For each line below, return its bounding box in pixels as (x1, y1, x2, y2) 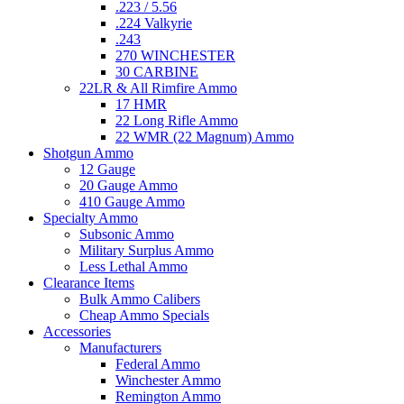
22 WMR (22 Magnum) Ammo (115, 128, 294, 144)
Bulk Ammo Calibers (79, 290, 200, 307)
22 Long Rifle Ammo (115, 112, 238, 128)
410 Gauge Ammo (79, 193, 185, 209)
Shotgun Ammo (43, 144, 133, 161)
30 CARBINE (115, 63, 198, 79)
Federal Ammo (115, 355, 200, 372)
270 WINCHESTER (115, 47, 235, 63)
